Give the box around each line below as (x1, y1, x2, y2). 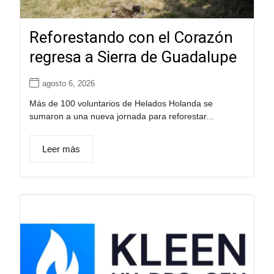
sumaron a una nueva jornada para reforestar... (29, 111, 213, 122)
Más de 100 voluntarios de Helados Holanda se (29, 98, 213, 109)
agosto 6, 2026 (42, 79, 95, 89)
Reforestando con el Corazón (29, 28, 233, 47)
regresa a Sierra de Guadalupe (29, 48, 237, 67)
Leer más (42, 144, 80, 155)
